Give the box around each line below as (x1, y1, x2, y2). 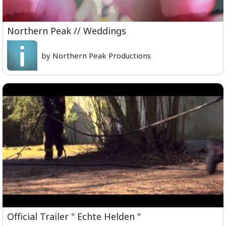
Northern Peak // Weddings (7, 24, 126, 37)
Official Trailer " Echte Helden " (7, 210, 141, 222)
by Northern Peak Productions (41, 50, 151, 61)
